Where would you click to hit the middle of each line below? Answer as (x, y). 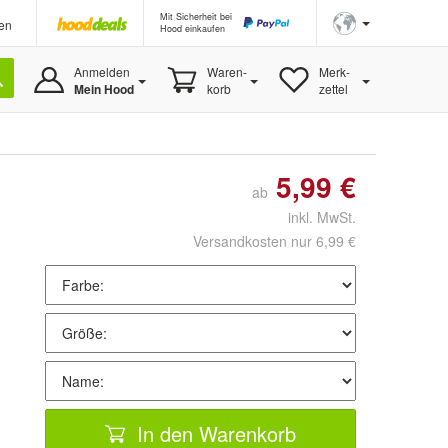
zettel (333, 88)
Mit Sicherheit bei (196, 16)
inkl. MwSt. (314, 217)
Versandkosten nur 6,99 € (274, 241)
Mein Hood (103, 89)
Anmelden (101, 71)
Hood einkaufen (192, 28)
